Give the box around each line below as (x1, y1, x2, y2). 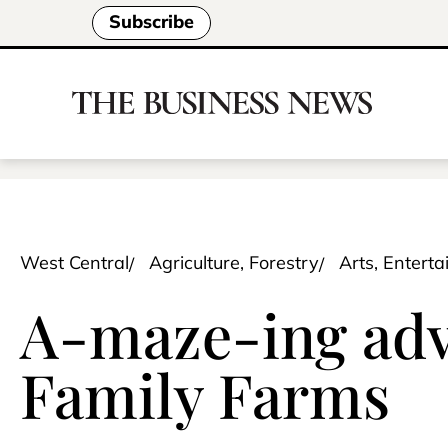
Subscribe (109, 10, 194, 34)
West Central (20, 251, 129, 274)
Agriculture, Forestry (149, 251, 319, 274)
